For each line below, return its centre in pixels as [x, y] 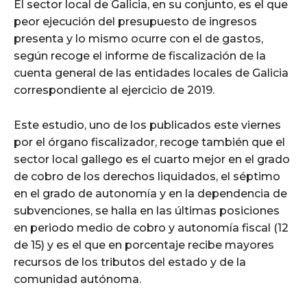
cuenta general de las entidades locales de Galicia [151, 73]
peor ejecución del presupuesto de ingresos [135, 22]
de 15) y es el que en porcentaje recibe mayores [144, 245]
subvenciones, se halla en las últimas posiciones [147, 211]
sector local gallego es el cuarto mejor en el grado [152, 160]
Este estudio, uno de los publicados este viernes [147, 125]
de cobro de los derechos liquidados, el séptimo [147, 177]
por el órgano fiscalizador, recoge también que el [149, 143]
